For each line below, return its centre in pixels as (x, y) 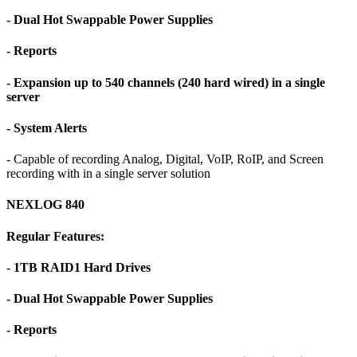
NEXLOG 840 (45, 205)
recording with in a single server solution (108, 174)
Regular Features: (55, 236)
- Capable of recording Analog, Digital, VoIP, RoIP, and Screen (165, 159)
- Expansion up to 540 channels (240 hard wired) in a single (166, 82)
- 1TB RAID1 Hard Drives (78, 267)
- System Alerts (47, 127)
